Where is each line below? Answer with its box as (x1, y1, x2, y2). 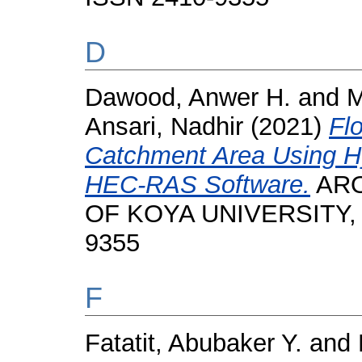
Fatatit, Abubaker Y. (85, 329, 302, 357)
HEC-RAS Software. (85, 170, 310, 199)
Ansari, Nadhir (85, 112, 243, 141)
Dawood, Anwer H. (85, 83, 291, 112)
